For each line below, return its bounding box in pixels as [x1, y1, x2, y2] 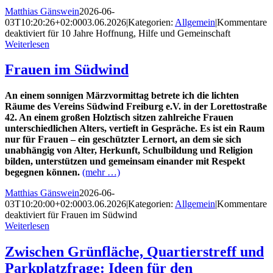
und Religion [200, 145, 253, 156]
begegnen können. [5, 167, 80, 178]
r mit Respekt [189, 156, 245, 167]
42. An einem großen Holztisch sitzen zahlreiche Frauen [5, 112, 233, 123]
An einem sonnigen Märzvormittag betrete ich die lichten [5, 90, 239, 101]
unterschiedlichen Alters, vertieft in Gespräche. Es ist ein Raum [5, 123, 264, 134]
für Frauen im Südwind [45, 210, 137, 221]
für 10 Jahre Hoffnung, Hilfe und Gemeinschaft [45, 27, 230, 38]
